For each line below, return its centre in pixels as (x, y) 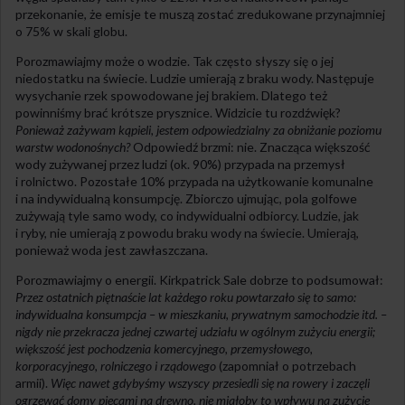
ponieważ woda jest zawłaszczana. (112, 250)
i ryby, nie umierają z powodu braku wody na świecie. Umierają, (187, 232)
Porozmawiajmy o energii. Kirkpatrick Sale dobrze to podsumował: (199, 279)
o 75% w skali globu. (71, 31)
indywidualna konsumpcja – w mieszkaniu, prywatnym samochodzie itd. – (201, 314)
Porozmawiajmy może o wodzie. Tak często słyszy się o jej (174, 61)
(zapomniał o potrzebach (286, 365)
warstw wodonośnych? (73, 146)
